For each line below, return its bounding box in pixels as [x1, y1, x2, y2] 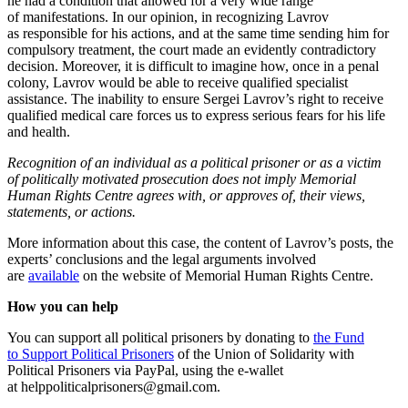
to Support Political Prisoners [7, 345, 174, 362]
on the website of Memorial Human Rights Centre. [79, 267, 373, 283]
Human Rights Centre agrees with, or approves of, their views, [7, 187, 365, 203]
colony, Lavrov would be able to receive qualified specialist [7, 74, 348, 90]
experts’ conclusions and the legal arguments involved [7, 250, 316, 267]
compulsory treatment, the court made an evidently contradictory [7, 41, 376, 57]
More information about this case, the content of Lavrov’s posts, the [7, 234, 393, 250]
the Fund [313, 329, 364, 345]
